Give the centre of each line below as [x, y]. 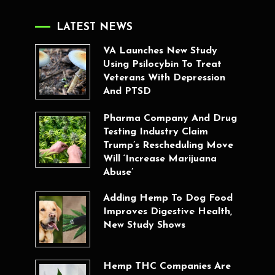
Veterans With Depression [164, 78]
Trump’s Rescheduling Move [168, 146]
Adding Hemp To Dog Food [168, 199]
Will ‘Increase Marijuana [160, 159]
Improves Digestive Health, [167, 212]
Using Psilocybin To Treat [162, 64]
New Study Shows [144, 226]
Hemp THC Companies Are [167, 266]
